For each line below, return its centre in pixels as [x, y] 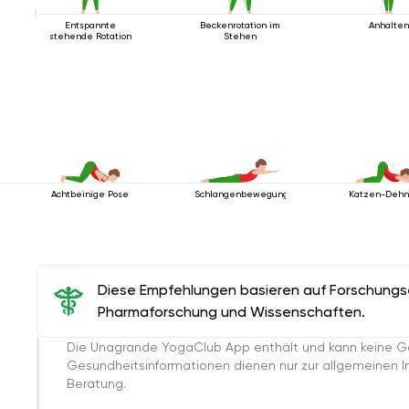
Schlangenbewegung [241, 194]
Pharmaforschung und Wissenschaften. [231, 311]
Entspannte [90, 25]
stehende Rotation [90, 36]
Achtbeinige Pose [90, 194]
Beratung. [96, 383]
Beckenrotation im [240, 25]
